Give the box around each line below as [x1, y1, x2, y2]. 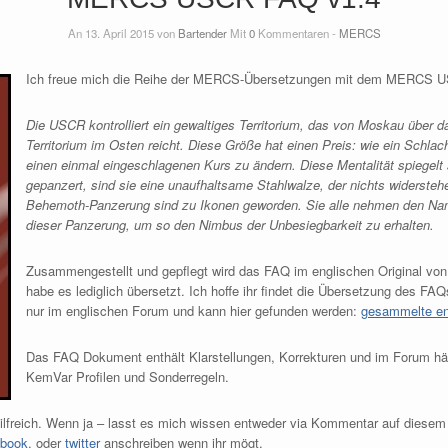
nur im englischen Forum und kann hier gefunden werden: [25, 300, 361, 320]
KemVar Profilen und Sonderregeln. [25, 366, 229, 386]
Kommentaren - [254, 24, 339, 41]
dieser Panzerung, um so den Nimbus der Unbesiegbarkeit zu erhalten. [25, 214, 434, 234]
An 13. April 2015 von [67, 24, 178, 41]
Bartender [177, 24, 227, 41]
